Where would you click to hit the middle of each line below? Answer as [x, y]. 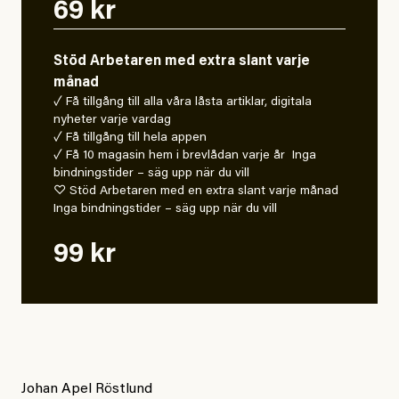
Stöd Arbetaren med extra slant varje [182, 62]
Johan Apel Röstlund [87, 390]
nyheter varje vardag [112, 121]
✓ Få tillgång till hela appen [130, 138]
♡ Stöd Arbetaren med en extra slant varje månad [196, 192]
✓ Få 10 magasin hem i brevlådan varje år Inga [185, 156]
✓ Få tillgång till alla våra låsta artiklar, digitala [183, 103]
